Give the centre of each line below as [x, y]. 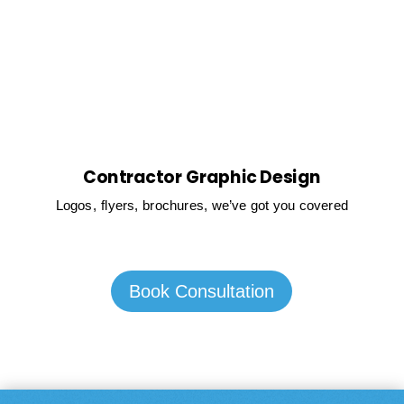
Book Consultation [202, 292]
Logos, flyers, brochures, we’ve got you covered [202, 206]
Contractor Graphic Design [202, 177]
